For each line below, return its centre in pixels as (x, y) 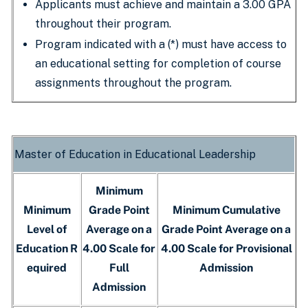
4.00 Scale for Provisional (226, 249)
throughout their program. (103, 24)
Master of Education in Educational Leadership (135, 154)
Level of (47, 229)
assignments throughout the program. (133, 83)
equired (47, 268)
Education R (47, 249)
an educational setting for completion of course (158, 64)
